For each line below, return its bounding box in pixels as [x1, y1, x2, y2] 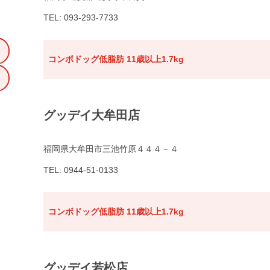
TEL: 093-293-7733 [43, 13, 118, 23]
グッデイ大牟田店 [43, 108, 140, 122]
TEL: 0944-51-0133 [43, 165, 118, 175]
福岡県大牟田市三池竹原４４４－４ [43, 144, 178, 154]
